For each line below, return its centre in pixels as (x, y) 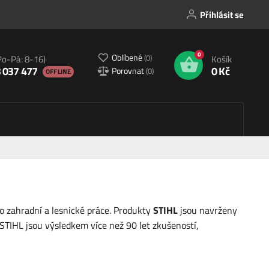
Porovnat (129, 70)
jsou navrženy (207, 210)
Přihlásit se (222, 14)
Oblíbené (128, 57)
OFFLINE (58, 71)
